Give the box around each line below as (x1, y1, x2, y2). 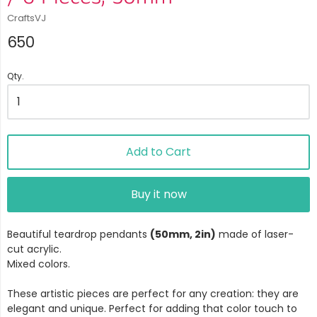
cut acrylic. (7, 241, 62, 256)
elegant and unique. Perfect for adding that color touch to (7, 301, 297, 316)
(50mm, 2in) (150, 226, 216, 241)
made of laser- (216, 226, 294, 241)
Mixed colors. (7, 256, 73, 271)
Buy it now (130, 185, 187, 202)
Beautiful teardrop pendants (7, 226, 150, 241)
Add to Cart (126, 143, 191, 160)
